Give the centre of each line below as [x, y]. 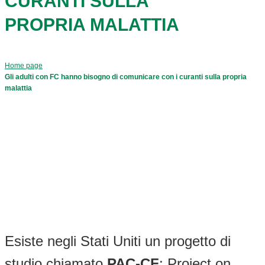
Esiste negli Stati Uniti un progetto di [118, 241]
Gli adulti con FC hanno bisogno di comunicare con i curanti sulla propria [126, 77]
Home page [24, 65]
